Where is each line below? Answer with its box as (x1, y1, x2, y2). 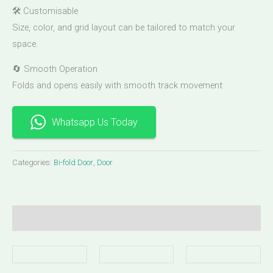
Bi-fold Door (54, 157, 93, 167)
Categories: (12, 157, 54, 167)
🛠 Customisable (12, 5, 78, 16)
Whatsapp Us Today (52, 116, 138, 129)
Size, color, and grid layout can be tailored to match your (12, 21, 235, 33)
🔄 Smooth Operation (12, 63, 97, 75)
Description (12, 212, 62, 224)
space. (12, 38, 38, 49)
